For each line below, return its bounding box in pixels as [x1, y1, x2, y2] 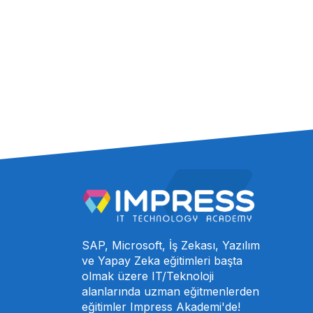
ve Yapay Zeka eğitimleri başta [82, 253, 242, 268]
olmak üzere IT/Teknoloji [82, 268, 214, 283]
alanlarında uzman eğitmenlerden [82, 284, 259, 298]
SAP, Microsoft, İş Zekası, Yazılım [82, 238, 260, 252]
